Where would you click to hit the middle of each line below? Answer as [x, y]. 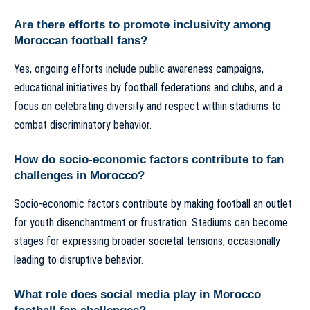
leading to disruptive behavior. [79, 259]
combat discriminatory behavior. [83, 125]
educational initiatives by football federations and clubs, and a [148, 87]
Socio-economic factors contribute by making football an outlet [153, 203]
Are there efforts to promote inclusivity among [142, 25]
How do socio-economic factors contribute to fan [149, 160]
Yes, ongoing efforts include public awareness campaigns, [139, 69]
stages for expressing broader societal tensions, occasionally [147, 241]
